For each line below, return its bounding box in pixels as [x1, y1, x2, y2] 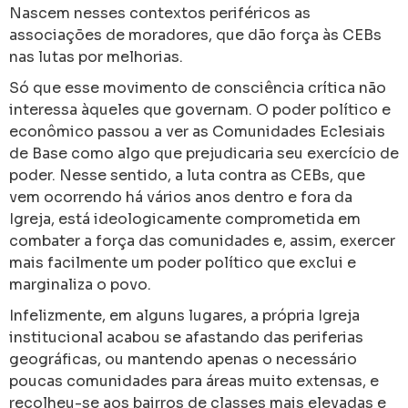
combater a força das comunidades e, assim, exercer [9, 231, 395, 250]
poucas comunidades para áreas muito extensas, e [9, 372, 379, 391]
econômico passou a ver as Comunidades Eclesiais [9, 122, 385, 141]
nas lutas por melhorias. [9, 47, 183, 66]
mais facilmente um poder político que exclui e [9, 253, 356, 272]
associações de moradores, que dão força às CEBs [9, 25, 382, 45]
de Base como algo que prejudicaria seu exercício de [9, 144, 399, 163]
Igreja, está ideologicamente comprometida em [9, 209, 361, 229]
